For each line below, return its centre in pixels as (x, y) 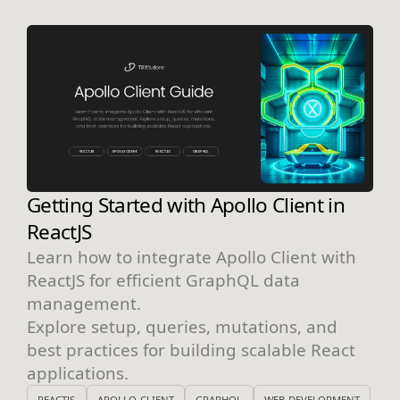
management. (84, 304)
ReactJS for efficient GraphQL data (163, 280)
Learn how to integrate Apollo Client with (192, 257)
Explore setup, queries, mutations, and (182, 327)
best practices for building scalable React (191, 350)
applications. (78, 373)
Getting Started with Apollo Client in (186, 205)
